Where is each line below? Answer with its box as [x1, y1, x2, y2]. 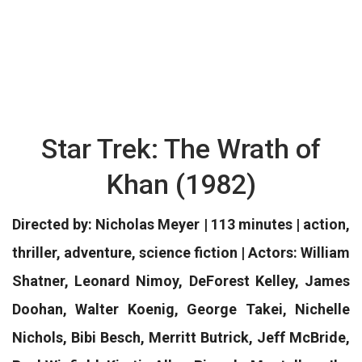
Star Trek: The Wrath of [41, 133, 321, 165]
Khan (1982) [106, 168, 256, 200]
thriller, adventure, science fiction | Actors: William [12, 244, 350, 261]
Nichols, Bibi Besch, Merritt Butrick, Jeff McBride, [12, 329, 350, 346]
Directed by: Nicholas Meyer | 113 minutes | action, [12, 216, 350, 233]
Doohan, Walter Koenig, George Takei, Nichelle [12, 301, 350, 318]
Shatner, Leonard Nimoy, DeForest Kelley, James [12, 272, 350, 289]
